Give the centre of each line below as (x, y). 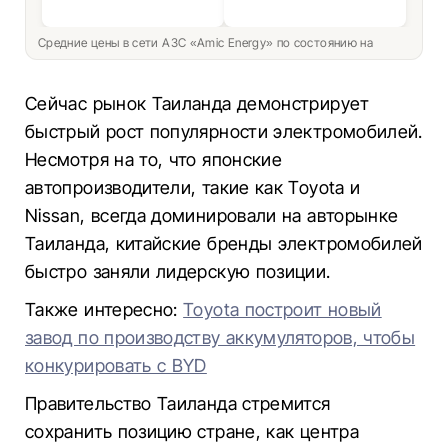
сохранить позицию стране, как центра (192, 431)
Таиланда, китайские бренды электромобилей (224, 243)
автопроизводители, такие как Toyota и (193, 187)
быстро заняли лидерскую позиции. (178, 271)
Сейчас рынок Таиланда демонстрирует (197, 103)
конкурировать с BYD (116, 365)
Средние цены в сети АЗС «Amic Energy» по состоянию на (207, 42)
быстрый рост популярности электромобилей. (224, 131)
